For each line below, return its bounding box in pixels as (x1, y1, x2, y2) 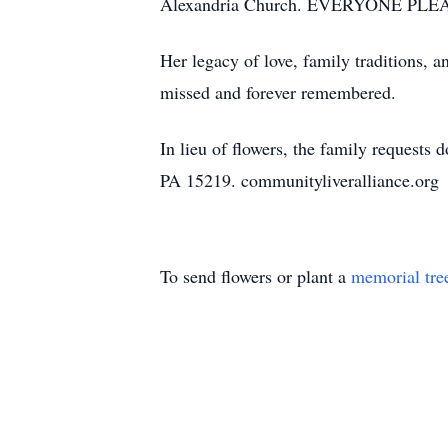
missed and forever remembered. (160, 80, 396, 104)
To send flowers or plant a (160, 264, 351, 288)
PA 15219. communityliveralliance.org (160, 168, 439, 192)
